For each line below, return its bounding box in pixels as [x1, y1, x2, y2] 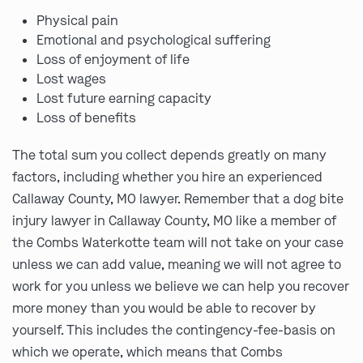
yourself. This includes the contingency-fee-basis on [12, 322, 335, 340]
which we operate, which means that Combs [12, 344, 283, 361]
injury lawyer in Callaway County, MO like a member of [12, 212, 336, 230]
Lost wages [36, 70, 106, 88]
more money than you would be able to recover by [12, 300, 316, 318]
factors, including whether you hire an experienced [12, 169, 322, 186]
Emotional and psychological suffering [36, 32, 271, 49]
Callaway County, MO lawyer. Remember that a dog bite [12, 190, 344, 208]
